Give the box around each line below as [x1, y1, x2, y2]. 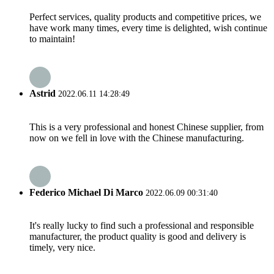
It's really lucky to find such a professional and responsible [29, 220, 254, 231]
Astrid [29, 88, 56, 99]
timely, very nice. [29, 242, 95, 253]
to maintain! [29, 34, 75, 45]
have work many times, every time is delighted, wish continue [29, 23, 267, 34]
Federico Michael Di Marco [29, 187, 143, 198]
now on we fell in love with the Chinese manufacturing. [29, 132, 244, 143]
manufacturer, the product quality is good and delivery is [29, 231, 246, 242]
